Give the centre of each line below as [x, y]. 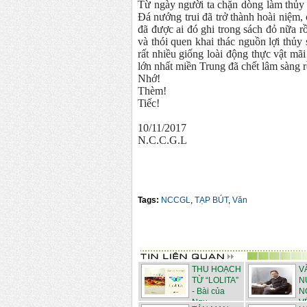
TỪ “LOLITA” [215, 281]
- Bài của [208, 292]
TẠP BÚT [211, 200]
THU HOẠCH [217, 270]
